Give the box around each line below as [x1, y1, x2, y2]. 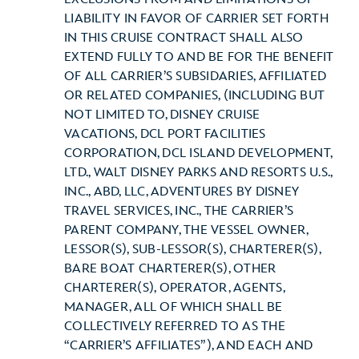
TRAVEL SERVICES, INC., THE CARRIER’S [64, 204, 293, 219]
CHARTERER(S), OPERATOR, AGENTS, [64, 280, 284, 296]
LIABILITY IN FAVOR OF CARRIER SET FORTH [64, 11, 329, 26]
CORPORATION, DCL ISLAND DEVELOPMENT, [64, 146, 332, 161]
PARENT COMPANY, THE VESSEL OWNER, [64, 223, 309, 238]
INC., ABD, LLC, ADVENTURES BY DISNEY [64, 184, 299, 200]
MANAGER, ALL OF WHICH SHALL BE [64, 300, 283, 315]
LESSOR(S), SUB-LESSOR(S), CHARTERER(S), [64, 242, 321, 257]
